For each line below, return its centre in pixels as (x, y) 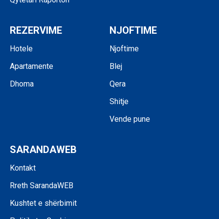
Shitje (119, 101)
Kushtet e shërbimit (43, 203)
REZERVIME (36, 30)
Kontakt (23, 168)
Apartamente (32, 66)
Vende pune (130, 119)
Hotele (21, 49)
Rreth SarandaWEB (42, 186)
